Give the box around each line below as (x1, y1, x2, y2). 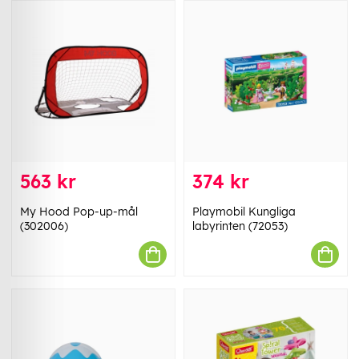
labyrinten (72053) (192, 219, 288, 234)
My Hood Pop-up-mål (20, 204, 138, 220)
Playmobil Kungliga (192, 204, 296, 220)
